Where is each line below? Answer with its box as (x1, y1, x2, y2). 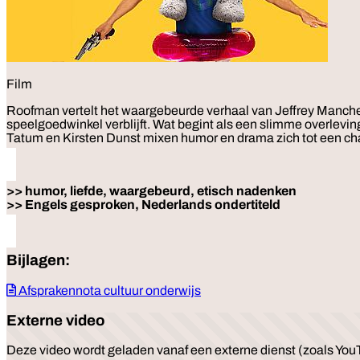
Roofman (6, 103, 59, 117)
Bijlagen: (6, 252, 70, 269)
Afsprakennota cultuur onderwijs (16, 284, 201, 298)
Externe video (6, 312, 104, 329)
